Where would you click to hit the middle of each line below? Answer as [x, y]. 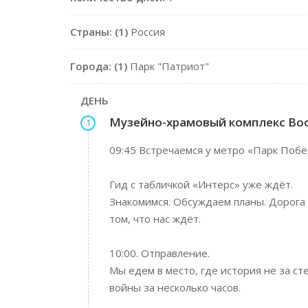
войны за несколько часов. [175, 287]
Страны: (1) [99, 32]
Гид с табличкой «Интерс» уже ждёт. [201, 184]
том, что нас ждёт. [155, 219]
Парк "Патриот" [168, 66]
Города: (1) [99, 66]
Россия [146, 32]
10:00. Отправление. [159, 253]
